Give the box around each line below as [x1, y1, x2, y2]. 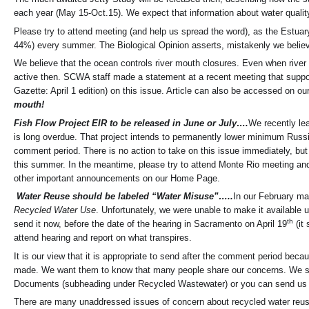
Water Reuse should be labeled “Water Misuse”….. [14, 191, 233, 202]
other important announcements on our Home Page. [14, 172, 220, 183]
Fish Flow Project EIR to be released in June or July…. [14, 117, 248, 128]
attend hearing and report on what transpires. [14, 232, 192, 243]
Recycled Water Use [14, 205, 96, 216]
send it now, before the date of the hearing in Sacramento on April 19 [14, 219, 287, 230]
